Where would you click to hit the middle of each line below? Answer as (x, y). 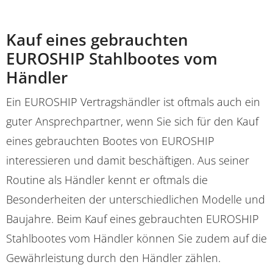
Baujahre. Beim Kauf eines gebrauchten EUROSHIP (133, 218)
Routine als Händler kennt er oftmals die (107, 179)
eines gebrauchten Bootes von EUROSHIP (110, 140)
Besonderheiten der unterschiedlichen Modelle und (136, 199)
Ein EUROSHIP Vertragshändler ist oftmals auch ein (133, 101)
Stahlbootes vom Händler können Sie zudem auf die (136, 238)
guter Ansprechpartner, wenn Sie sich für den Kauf (132, 121)
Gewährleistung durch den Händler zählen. (113, 257)
